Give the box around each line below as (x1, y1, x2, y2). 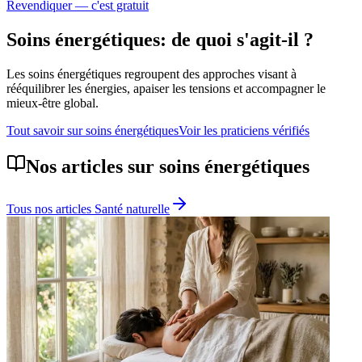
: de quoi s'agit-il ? (160, 28, 314, 50)
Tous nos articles (6, 202, 95, 217)
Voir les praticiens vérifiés (179, 123, 309, 137)
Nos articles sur (26, 156, 159, 178)
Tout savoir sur (6, 123, 86, 137)
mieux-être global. (6, 95, 99, 110)
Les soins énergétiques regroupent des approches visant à (6, 66, 297, 81)
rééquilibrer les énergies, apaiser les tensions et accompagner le (6, 81, 326, 95)
